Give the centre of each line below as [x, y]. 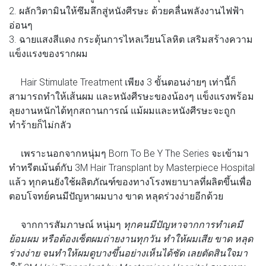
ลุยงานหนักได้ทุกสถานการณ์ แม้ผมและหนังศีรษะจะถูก [122, 110]
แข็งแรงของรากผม [48, 53]
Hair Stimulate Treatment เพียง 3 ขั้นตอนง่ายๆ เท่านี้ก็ [123, 82]
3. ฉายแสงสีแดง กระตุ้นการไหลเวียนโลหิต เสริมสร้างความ [131, 39]
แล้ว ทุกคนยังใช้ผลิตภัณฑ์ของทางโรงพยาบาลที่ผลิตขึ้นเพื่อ [130, 181]
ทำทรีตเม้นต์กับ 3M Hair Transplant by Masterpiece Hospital [132, 167]
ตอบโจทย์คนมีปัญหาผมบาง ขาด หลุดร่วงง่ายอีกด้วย [116, 196]
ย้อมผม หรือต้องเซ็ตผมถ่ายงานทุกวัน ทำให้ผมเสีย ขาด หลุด [131, 238]
